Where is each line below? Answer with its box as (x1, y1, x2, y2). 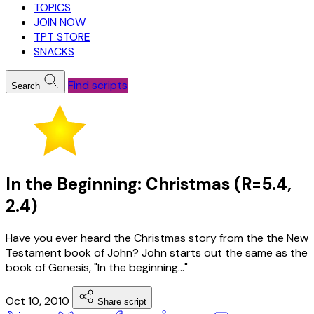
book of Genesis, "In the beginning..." (6, 259, 188, 275)
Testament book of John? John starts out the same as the (6, 245, 308, 260)
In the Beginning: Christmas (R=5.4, (6, 172, 292, 195)
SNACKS (34, 43, 74, 59)
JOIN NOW (34, 14, 86, 29)
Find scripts (68, 77, 128, 93)
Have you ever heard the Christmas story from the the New (6, 230, 308, 245)
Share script (97, 296, 146, 307)
